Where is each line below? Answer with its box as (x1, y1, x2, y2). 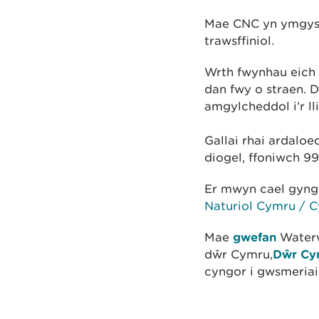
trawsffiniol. (204, 33, 274, 48)
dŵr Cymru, (204, 247, 273, 262)
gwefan (233, 230, 276, 244)
